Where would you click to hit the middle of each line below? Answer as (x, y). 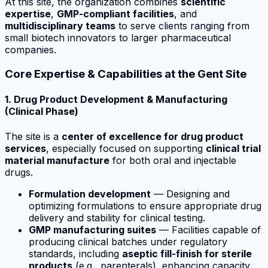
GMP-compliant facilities (115, 14)
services (25, 148)
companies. (31, 50)
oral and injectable (195, 160)
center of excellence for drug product (153, 136)
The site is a (33, 136)
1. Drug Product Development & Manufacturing (116, 100)
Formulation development (90, 194)
